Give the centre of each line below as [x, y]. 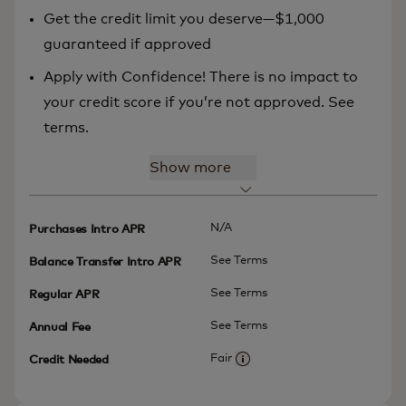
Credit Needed [69, 361]
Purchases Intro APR [87, 230]
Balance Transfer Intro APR [105, 263]
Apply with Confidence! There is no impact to [201, 77]
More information [291, 371]
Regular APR [64, 295]
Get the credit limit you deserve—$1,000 [184, 19]
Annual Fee [60, 328]
